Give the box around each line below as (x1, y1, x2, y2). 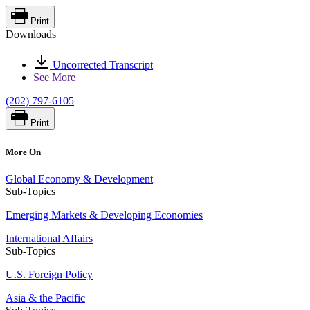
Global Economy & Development (6, 172, 153, 185)
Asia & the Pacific (6, 291, 85, 304)
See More (33, 71, 75, 84)
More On (6, 146, 41, 157)
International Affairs (6, 232, 93, 244)
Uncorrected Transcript (50, 59, 153, 71)
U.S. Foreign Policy (6, 268, 93, 280)
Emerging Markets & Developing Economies (6, 208, 203, 221)
